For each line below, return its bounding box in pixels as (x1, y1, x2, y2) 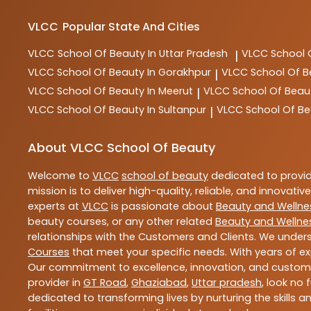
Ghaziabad (131, 276, 187, 290)
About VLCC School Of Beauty (28, 139, 215, 157)
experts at (28, 199, 82, 214)
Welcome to (28, 169, 92, 183)
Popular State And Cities (62, 19, 201, 35)
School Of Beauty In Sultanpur (57, 103, 206, 117)
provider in (28, 276, 83, 290)
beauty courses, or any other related (28, 215, 215, 229)
